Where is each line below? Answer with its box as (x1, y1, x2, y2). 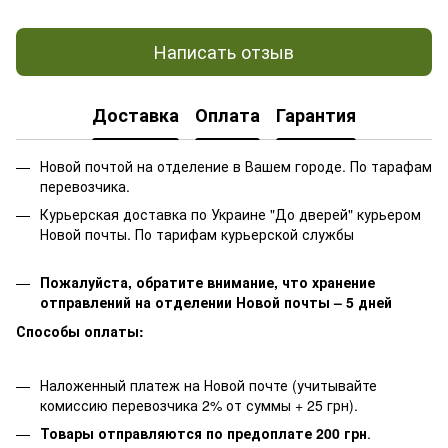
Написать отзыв (154, 38, 294, 65)
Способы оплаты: (16, 320, 144, 341)
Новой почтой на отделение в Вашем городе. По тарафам (40, 155, 432, 176)
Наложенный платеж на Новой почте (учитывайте (40, 374, 377, 395)
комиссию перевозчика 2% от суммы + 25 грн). (40, 394, 358, 415)
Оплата (195, 102, 260, 129)
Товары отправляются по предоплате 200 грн (40, 423, 367, 444)
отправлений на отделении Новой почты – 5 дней (40, 292, 392, 313)
